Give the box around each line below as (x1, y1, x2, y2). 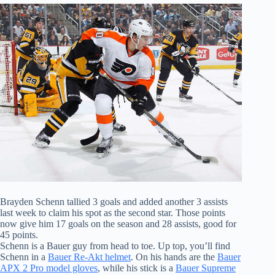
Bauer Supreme (176, 262, 236, 273)
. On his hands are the (131, 251, 217, 262)
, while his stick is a (98, 262, 176, 273)
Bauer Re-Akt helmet (48, 251, 131, 262)
